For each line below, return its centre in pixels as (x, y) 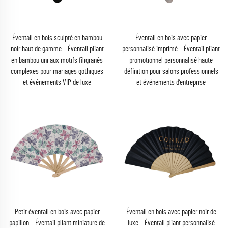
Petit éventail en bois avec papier (57, 212)
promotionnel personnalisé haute (171, 60)
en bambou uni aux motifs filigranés (57, 60)
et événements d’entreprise (171, 83)
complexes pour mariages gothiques (57, 72)
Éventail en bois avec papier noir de (171, 212)
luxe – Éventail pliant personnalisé (171, 223)
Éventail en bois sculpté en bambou (57, 38)
